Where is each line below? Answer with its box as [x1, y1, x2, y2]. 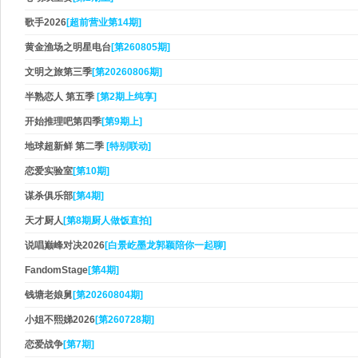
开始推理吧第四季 [25, 116, 101, 127]
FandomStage [25, 265, 88, 276]
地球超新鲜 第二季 [25, 141, 106, 152]
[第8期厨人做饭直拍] [63, 215, 152, 226]
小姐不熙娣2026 [25, 314, 95, 325]
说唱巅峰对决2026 [25, 240, 105, 251]
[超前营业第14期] [66, 17, 141, 28]
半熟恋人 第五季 [25, 91, 97, 102]
